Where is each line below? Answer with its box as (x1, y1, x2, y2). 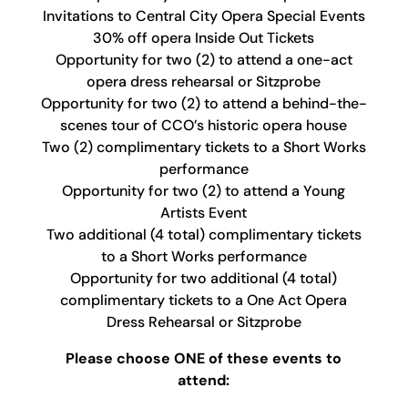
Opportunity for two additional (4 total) (70, 269, 338, 288)
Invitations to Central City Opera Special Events (42, 6, 365, 25)
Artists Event (160, 203, 248, 222)
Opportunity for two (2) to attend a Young (62, 181, 346, 200)
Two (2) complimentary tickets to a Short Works (41, 138, 366, 157)
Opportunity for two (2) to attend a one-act (55, 50, 352, 69)
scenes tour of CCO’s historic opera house (60, 116, 348, 135)
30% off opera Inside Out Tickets (93, 28, 315, 47)
